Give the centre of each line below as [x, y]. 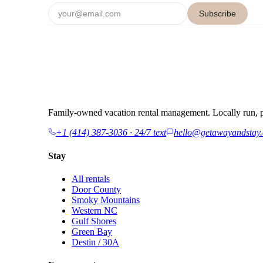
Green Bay [92, 231]
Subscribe [217, 14]
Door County [96, 189]
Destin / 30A [95, 242]
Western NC [94, 210]
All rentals [90, 178]
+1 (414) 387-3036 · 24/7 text [111, 133]
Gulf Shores [94, 221]
